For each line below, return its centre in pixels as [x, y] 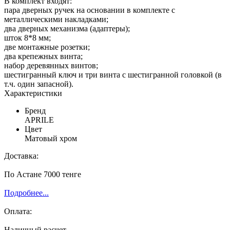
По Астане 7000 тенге [43, 174]
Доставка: [21, 156]
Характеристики [33, 93]
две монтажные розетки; [47, 47]
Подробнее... [26, 193]
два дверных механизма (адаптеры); [67, 28]
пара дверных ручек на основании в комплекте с [90, 10]
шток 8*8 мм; [27, 37]
